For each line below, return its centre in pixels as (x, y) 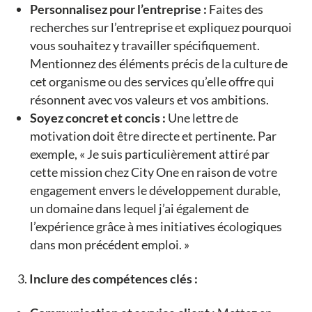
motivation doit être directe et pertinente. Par (153, 136)
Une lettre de (202, 118)
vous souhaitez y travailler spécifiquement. (145, 46)
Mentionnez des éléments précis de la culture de (158, 64)
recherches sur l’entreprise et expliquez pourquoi (161, 28)
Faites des (235, 9)
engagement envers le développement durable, (155, 190)
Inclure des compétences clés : (113, 279)
